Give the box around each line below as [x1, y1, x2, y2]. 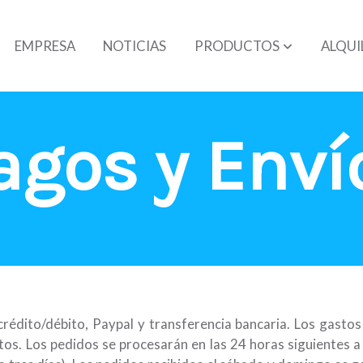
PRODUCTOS [194, 37, 280, 54]
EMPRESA [14, 37, 75, 54]
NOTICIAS [103, 37, 167, 54]
